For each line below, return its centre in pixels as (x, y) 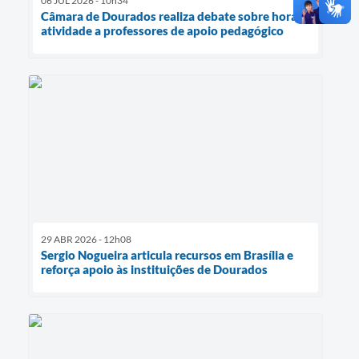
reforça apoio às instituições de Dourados (154, 270)
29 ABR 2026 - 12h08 (86, 240)
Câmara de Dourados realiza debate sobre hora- (171, 16)
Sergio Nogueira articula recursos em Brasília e (167, 255)
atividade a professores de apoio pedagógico (162, 30)
